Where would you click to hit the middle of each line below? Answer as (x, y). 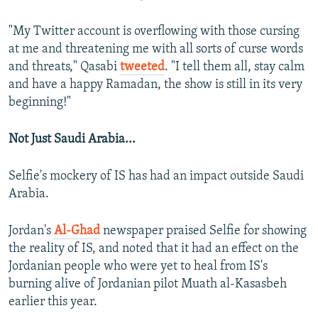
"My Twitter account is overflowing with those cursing (154, 32)
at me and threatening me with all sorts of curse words (156, 50)
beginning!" (40, 103)
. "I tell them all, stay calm (235, 67)
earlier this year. (53, 302)
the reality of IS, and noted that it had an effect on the (154, 249)
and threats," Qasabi (64, 67)
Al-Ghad (77, 231)
